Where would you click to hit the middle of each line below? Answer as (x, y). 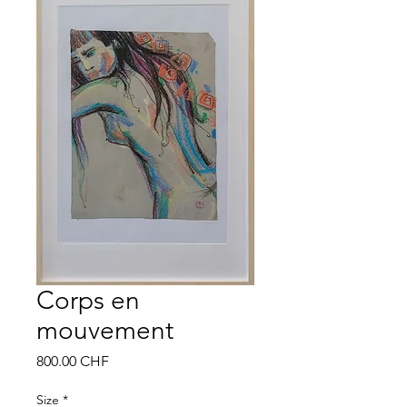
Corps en (88, 300)
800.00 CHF (73, 361)
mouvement (105, 330)
